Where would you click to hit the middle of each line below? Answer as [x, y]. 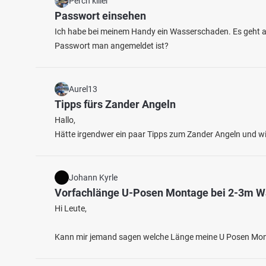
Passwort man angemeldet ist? [112, 46]
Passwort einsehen [100, 16]
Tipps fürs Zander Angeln [115, 104]
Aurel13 [83, 89]
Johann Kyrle [93, 178]
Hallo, [65, 120]
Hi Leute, [71, 208]
